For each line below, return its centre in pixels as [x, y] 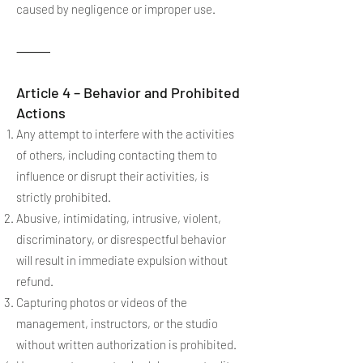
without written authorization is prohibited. [126, 344]
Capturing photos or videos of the [102, 302]
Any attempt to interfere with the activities [125, 134]
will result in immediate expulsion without [122, 260]
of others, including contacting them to [117, 155]
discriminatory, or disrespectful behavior [121, 239]
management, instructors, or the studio [117, 323]
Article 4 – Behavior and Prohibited [128, 92]
